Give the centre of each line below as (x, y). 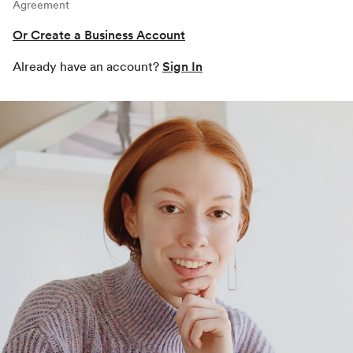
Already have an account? (87, 66)
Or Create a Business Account (99, 35)
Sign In (182, 66)
